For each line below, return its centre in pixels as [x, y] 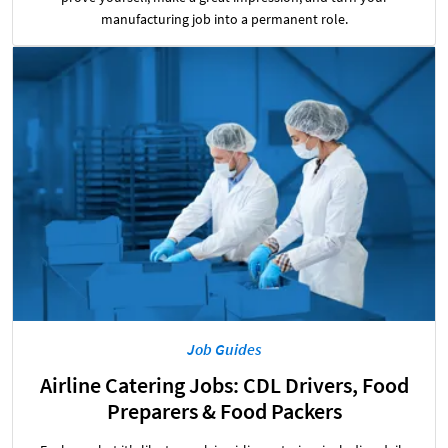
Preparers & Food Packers [224, 411]
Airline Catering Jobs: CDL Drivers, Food [224, 385]
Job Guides [224, 349]
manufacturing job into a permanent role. [224, 18]
